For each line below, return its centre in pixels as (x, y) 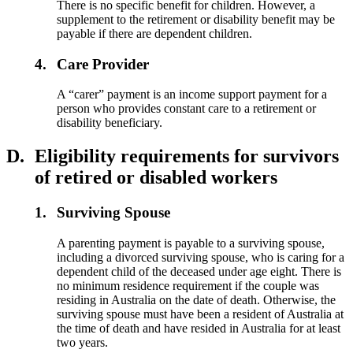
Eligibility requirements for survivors (187, 156)
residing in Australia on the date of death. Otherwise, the (197, 299)
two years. (83, 342)
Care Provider (103, 64)
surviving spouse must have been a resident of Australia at (201, 314)
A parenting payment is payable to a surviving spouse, (191, 243)
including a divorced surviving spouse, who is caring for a (201, 257)
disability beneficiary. (110, 123)
